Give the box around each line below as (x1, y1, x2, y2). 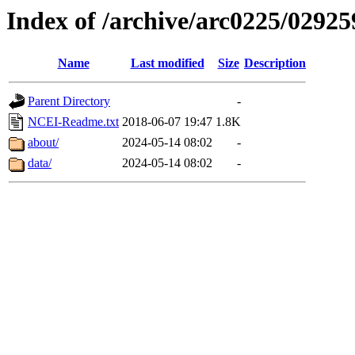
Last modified (130, 56, 204, 71)
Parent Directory (28, 94, 110, 109)
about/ (28, 136, 59, 150)
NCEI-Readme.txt (28, 115, 119, 129)
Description (244, 56, 306, 71)
